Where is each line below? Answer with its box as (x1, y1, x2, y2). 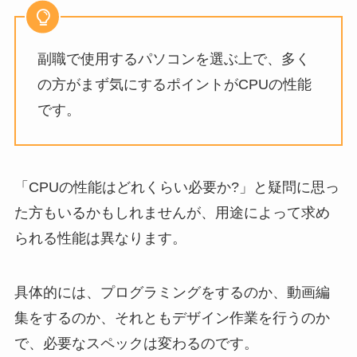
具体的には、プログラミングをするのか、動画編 (14, 284, 330, 300)
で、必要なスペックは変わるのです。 (14, 335, 258, 351)
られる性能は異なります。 (14, 229, 186, 246)
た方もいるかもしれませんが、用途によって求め (14, 204, 330, 221)
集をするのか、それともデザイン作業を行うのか (14, 309, 330, 326)
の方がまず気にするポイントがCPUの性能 (37, 76, 312, 93)
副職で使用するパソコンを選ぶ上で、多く (37, 51, 310, 68)
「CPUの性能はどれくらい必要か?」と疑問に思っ (14, 178, 339, 195)
